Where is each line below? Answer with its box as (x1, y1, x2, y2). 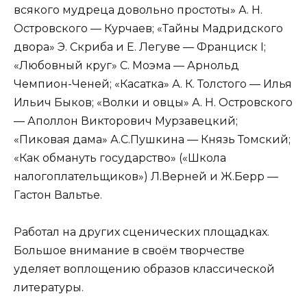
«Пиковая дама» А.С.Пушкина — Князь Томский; (14, 132, 291, 146)
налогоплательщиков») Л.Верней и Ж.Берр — (14, 169, 278, 183)
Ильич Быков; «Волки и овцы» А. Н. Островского (14, 95, 293, 109)
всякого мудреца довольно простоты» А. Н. (14, 3, 262, 16)
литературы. (14, 281, 84, 295)
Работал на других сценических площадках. (14, 225, 269, 239)
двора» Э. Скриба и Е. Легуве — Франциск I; (14, 40, 266, 53)
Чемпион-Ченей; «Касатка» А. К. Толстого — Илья (14, 77, 292, 90)
